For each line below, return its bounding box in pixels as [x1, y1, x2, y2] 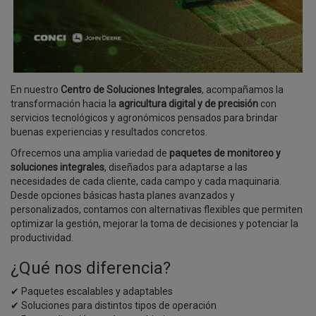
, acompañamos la [202, 84, 284, 96]
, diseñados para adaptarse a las [104, 162, 248, 174]
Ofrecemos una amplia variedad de [11, 147, 169, 159]
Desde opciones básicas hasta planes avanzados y [11, 190, 235, 202]
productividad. [11, 232, 73, 244]
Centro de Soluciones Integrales [61, 84, 202, 96]
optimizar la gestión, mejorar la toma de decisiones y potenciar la [11, 218, 298, 230]
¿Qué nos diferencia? [11, 258, 171, 279]
